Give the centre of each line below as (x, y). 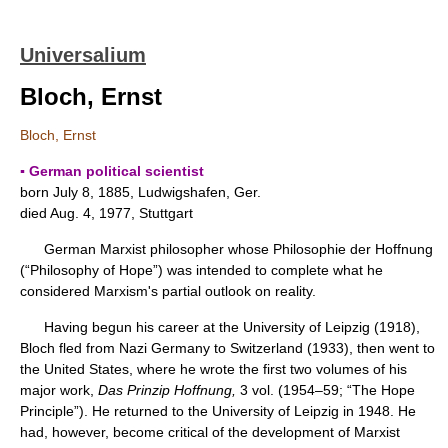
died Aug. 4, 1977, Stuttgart (106, 213)
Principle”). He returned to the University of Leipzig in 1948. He (218, 411)
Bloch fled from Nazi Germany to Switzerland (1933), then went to (227, 348)
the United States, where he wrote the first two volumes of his (213, 369)
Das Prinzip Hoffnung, (167, 390)
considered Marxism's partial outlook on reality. (168, 291)
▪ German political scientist (112, 171)
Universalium (83, 55)
